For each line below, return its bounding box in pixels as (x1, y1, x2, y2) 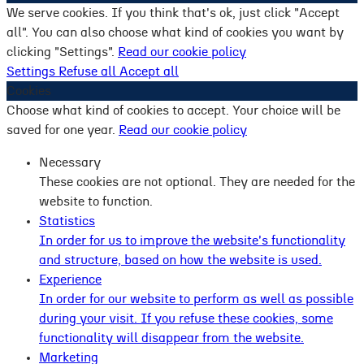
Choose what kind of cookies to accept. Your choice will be (6, 104, 340, 118)
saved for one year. (6, 123, 119, 137)
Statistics (39, 214, 95, 228)
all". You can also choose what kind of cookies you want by (6, 26, 344, 40)
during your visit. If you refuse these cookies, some (39, 312, 333, 326)
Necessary (39, 156, 101, 170)
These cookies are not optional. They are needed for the (39, 175, 355, 189)
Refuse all (58, 65, 119, 79)
